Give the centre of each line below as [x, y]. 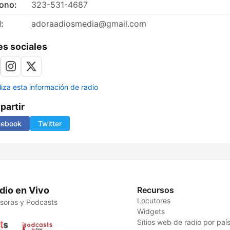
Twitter [50, 124]
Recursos [156, 190]
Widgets [151, 212]
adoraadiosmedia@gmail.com [89, 24]
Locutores [154, 201]
